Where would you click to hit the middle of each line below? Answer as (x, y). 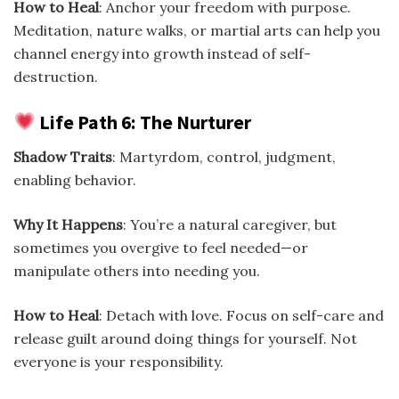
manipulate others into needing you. (137, 271)
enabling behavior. (75, 180)
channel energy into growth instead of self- (162, 53)
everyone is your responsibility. (118, 362)
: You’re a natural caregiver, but (230, 225)
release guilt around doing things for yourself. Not (185, 339)
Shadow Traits (63, 157)
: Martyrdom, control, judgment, (224, 157)
